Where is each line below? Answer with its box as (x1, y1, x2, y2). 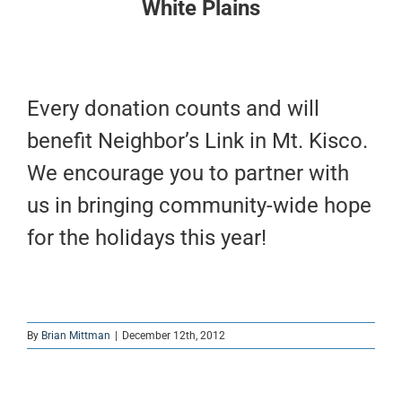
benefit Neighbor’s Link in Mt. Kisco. (27, 128, 373, 153)
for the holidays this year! (27, 225, 267, 250)
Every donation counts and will (27, 96, 319, 121)
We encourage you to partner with (27, 161, 349, 186)
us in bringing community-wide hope (27, 193, 371, 218)
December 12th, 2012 (122, 329, 225, 342)
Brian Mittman (41, 329, 110, 342)
